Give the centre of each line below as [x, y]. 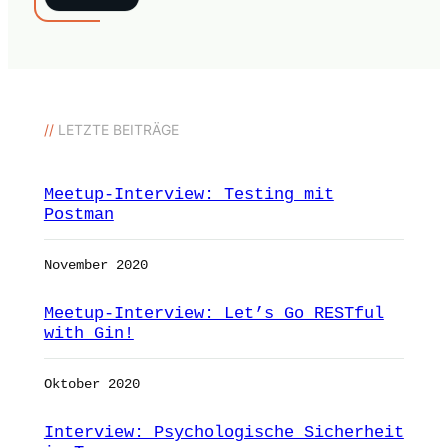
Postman [78, 215]
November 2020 [95, 265]
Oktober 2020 [91, 384]
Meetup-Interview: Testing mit [188, 195]
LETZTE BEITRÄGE [116, 129]
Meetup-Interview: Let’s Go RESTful [213, 314]
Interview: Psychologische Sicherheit [223, 433]
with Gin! [88, 334]
